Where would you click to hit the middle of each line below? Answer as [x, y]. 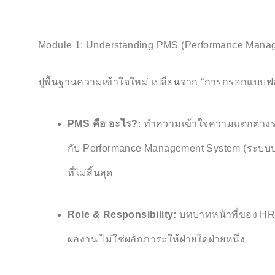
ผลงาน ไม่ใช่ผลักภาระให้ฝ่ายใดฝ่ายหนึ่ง [156, 239]
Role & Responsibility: [122, 215]
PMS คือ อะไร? [103, 124]
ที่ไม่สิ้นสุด [90, 173]
